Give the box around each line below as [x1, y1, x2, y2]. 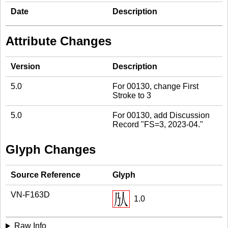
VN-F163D [11, 190, 50, 199]
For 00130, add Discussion [112, 111, 210, 120]
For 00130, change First [112, 82, 198, 91]
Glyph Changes [6, 142, 96, 157]
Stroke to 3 [112, 91, 151, 100]
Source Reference [11, 170, 80, 180]
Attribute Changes [6, 34, 111, 48]
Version [11, 62, 40, 71]
